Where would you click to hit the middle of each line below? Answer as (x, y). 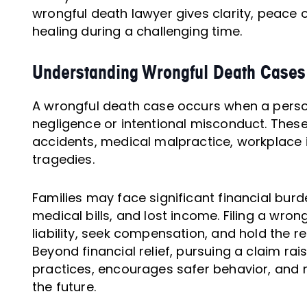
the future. (64, 286)
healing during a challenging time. (137, 31)
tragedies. (63, 159)
